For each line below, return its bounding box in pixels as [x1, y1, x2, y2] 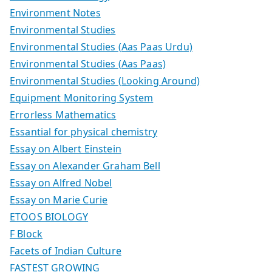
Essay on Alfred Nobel [10, 176, 112, 190]
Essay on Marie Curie [10, 193, 108, 207]
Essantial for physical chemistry [10, 125, 158, 139]
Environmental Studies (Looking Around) [10, 74, 200, 88]
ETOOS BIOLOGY [10, 210, 89, 224]
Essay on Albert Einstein [10, 142, 121, 156]
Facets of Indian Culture [10, 244, 121, 258]
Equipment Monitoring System [10, 91, 154, 105]
